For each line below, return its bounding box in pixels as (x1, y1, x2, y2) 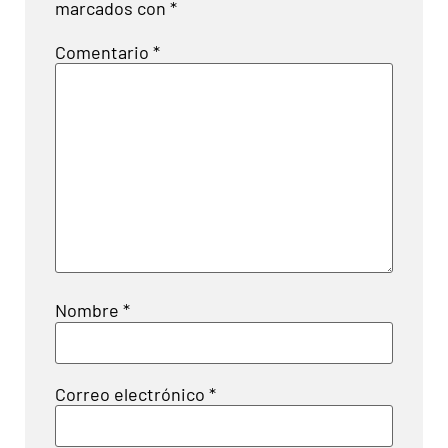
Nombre (55, 299, 123, 322)
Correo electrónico (55, 382, 209, 405)
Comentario (55, 40, 153, 63)
